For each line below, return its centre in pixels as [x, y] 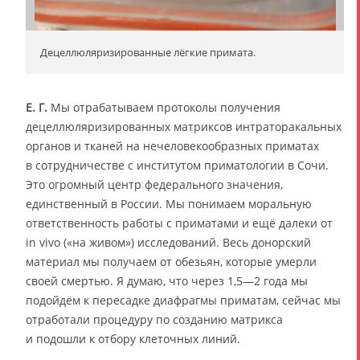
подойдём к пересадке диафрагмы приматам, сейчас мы [183, 301]
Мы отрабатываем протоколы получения [164, 108]
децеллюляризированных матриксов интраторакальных [184, 127]
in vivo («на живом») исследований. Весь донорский [168, 243]
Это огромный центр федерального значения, [154, 185]
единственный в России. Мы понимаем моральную [169, 204]
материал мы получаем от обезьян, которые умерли [171, 262]
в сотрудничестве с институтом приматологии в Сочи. [177, 166]
